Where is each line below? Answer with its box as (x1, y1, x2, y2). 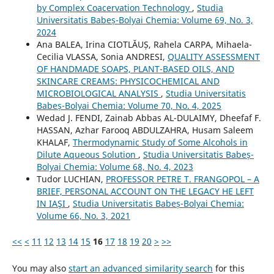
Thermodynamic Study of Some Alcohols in (72, 136, 248, 148)
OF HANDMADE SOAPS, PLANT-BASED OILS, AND (36, 62, 234, 75)
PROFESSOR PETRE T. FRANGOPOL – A (105, 172, 259, 185)
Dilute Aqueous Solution (36, 148, 138, 160)
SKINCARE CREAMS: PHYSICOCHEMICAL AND (36, 75, 220, 87)
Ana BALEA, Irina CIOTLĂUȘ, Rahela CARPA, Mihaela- (36, 38, 252, 50)
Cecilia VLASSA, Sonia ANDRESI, (36, 50, 168, 62)
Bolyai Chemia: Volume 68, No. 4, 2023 (36, 160, 193, 172)
